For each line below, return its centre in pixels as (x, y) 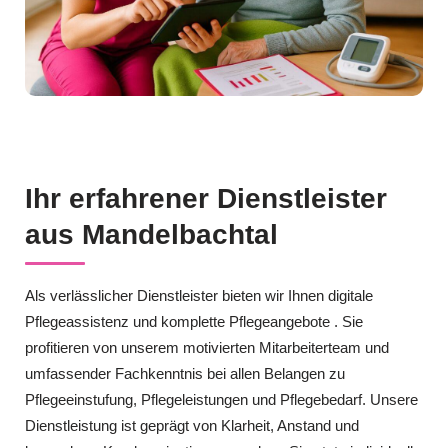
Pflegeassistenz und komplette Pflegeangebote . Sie (194, 321)
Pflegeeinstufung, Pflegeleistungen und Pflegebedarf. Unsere (221, 399)
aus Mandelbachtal (151, 234)
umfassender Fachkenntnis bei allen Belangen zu (185, 373)
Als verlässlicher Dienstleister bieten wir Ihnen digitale (199, 295)
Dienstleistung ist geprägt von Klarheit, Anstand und (192, 425)
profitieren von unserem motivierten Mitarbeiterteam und (207, 347)
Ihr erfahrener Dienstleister (206, 198)
